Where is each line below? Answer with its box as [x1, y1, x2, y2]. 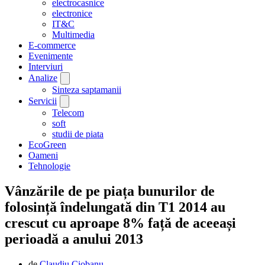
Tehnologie [28, 161, 70, 172]
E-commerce [28, 40, 76, 51]
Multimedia [52, 30, 95, 40]
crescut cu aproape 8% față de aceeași [5, 215, 236, 231]
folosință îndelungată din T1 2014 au [5, 199, 225, 215]
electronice [52, 8, 92, 19]
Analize [28, 73, 57, 83]
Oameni [28, 150, 58, 161]
